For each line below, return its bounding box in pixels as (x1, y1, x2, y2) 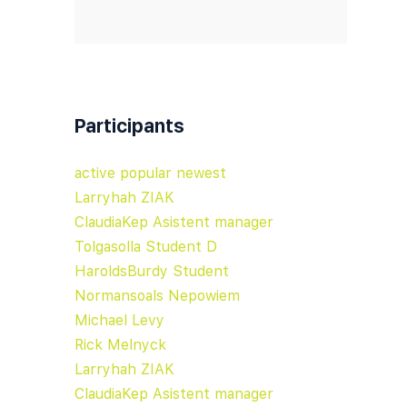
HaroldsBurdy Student (74, 262, 229, 280)
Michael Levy (74, 311, 164, 329)
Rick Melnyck (74, 335, 166, 353)
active (74, 164, 120, 182)
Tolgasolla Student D (74, 237, 217, 255)
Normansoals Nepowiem (74, 286, 240, 304)
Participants (74, 114, 184, 137)
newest (176, 164, 226, 182)
